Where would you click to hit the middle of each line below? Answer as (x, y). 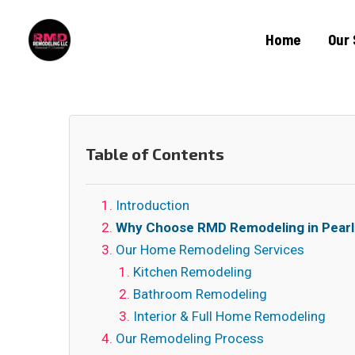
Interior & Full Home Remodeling (229, 316)
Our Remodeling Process (190, 338)
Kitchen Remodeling (193, 272)
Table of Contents (155, 154)
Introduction (153, 205)
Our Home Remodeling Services (210, 250)
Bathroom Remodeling (200, 294)
